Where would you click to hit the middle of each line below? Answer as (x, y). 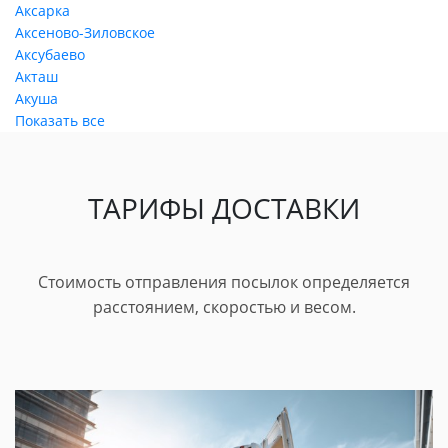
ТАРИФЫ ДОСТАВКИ (224, 207)
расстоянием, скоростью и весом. (224, 306)
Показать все (60, 120)
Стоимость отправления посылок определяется (224, 281)
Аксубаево (50, 54)
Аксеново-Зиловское (85, 32)
